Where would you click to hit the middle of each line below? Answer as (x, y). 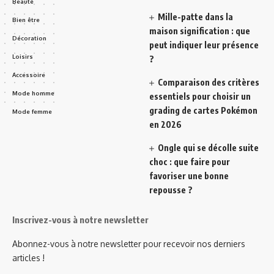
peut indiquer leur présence (204, 45)
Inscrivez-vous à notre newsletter (80, 220)
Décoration (29, 38)
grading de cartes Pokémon (203, 111)
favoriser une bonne (189, 176)
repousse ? (171, 190)
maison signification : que (200, 31)
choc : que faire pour (190, 162)
